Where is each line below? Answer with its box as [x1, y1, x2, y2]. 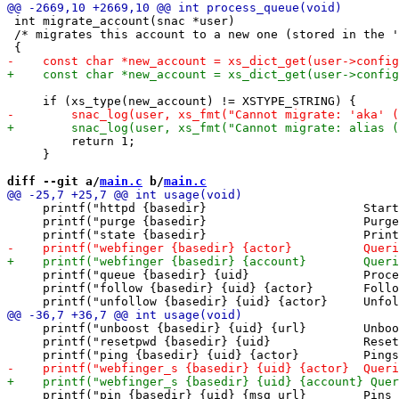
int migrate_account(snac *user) [7, 13, 235, 28]
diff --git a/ [7, 174, 100, 188]
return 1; [7, 134, 135, 148]
